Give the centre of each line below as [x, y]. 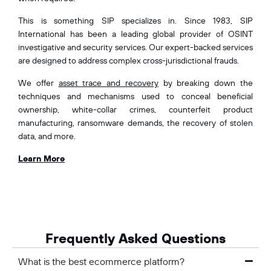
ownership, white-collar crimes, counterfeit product [135, 109]
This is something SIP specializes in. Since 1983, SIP [135, 20]
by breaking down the [206, 83]
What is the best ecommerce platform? [101, 261]
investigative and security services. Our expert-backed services [135, 47]
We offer [38, 83]
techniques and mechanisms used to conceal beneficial [135, 96]
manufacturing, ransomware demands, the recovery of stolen [135, 122]
